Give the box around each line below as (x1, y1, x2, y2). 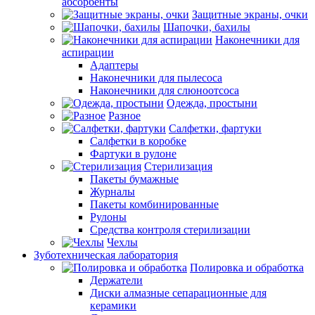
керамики (90, 300, 136, 311)
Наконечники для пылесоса (90, 72, 222, 84)
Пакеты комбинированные (90, 198, 219, 210)
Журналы (90, 186, 135, 198)
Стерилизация (144, 160, 212, 172)
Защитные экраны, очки (192, 8, 308, 20)
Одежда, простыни (167, 97, 257, 109)
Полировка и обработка (190, 262, 304, 274)
